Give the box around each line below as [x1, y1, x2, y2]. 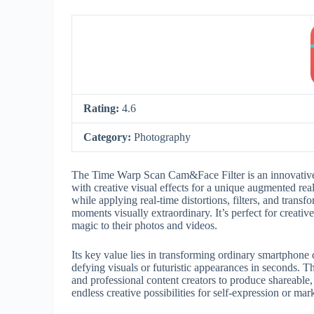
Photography [134, 131, 191, 143]
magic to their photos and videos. [71, 219, 217, 231]
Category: [83, 131, 134, 143]
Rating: [83, 102, 122, 114]
